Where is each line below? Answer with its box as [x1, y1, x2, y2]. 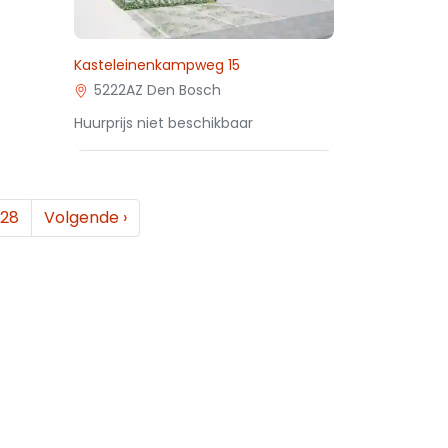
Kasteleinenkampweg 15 [74, 55, 241, 75]
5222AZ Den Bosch [93, 80, 221, 100]
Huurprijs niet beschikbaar [74, 113, 254, 133]
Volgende [44, 206, 124, 229]
